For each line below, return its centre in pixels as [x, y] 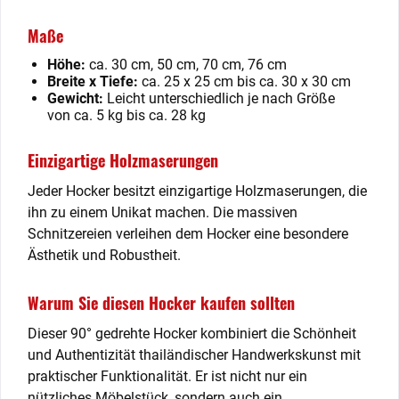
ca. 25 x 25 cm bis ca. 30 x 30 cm [244, 81]
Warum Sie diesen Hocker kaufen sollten [161, 303]
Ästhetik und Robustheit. [104, 255]
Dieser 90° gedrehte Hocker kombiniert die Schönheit [192, 334]
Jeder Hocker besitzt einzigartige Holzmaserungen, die [197, 191]
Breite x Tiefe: [93, 81]
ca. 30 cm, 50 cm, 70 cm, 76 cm [186, 65]
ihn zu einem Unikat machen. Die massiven [163, 212]
